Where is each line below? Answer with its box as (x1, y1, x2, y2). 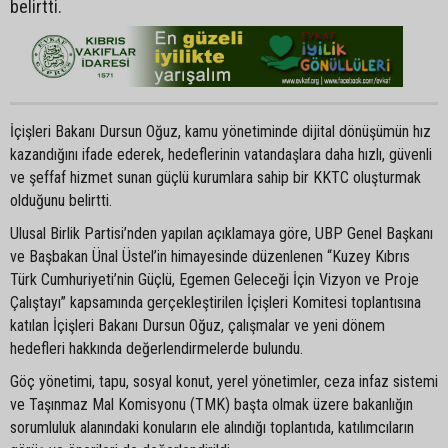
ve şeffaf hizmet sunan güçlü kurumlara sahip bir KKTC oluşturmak (10, 167, 421, 187)
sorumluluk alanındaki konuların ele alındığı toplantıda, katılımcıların (10, 417, 414, 437)
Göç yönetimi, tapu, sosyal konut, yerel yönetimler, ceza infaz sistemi (10, 371, 438, 391)
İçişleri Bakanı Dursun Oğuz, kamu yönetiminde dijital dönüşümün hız (10, 121, 431, 141)
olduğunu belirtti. (10, 190, 112, 210)
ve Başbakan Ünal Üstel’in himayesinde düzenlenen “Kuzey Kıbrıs (10, 246, 410, 266)
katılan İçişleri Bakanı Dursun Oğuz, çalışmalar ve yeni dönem (10, 315, 385, 335)
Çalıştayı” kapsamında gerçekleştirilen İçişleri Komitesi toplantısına (10, 292, 421, 312)
